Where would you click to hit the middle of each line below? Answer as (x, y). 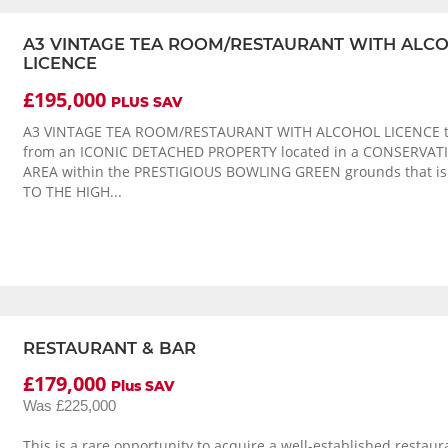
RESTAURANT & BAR (109, 347)
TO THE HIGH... (72, 192)
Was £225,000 (69, 406)
